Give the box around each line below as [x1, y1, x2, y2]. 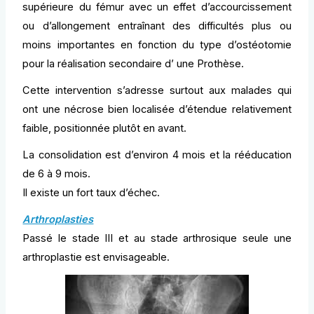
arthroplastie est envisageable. [22, 251, 170, 264]
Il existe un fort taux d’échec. [22, 186, 161, 200]
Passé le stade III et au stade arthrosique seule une [22, 232, 292, 245]
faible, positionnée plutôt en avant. [22, 122, 187, 135]
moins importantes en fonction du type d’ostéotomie [22, 39, 292, 52]
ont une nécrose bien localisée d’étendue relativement [22, 103, 292, 116]
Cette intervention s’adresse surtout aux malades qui [22, 84, 292, 97]
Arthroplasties [22, 213, 94, 226]
